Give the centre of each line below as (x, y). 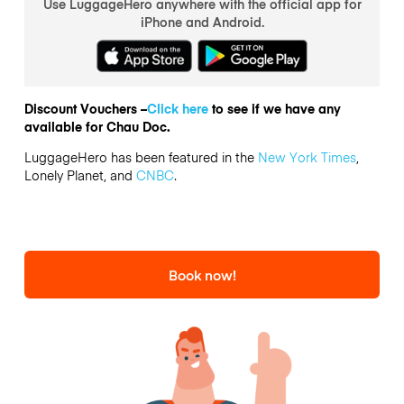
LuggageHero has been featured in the (141, 157)
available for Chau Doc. (97, 126)
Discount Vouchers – (85, 108)
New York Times (307, 157)
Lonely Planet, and (80, 175)
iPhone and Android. (202, 21)
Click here (177, 108)
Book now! (202, 274)
